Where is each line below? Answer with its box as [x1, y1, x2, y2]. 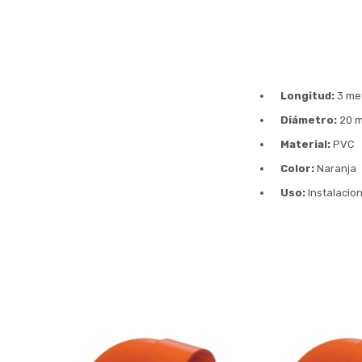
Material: [280, 138, 330, 150]
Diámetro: [280, 114, 337, 126]
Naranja [314, 162, 356, 175]
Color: [280, 162, 314, 175]
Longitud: [280, 90, 335, 102]
